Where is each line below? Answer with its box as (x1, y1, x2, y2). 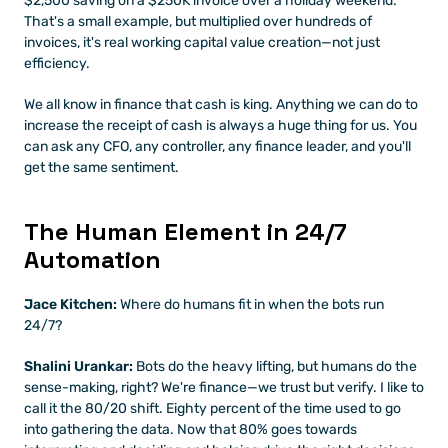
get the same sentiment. (24, 159, 179, 176)
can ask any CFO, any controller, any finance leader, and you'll (24, 138, 411, 155)
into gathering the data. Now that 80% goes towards (24, 421, 357, 438)
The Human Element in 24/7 (24, 216, 347, 247)
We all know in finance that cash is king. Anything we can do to (24, 96, 418, 113)
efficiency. (24, 55, 90, 72)
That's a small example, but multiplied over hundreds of (24, 13, 372, 30)
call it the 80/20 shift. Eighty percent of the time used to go (24, 400, 401, 417)
